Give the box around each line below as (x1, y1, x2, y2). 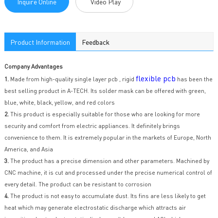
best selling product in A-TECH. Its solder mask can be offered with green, (4, 87, 206, 95)
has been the (175, 75, 213, 83)
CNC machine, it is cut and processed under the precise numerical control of (4, 169, 212, 177)
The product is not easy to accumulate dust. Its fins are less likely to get (8, 192, 206, 200)
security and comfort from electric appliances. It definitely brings (4, 122, 180, 130)
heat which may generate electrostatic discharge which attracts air (4, 204, 186, 212)
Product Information (10, 37, 70, 47)
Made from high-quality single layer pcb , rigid (8, 75, 136, 83)
